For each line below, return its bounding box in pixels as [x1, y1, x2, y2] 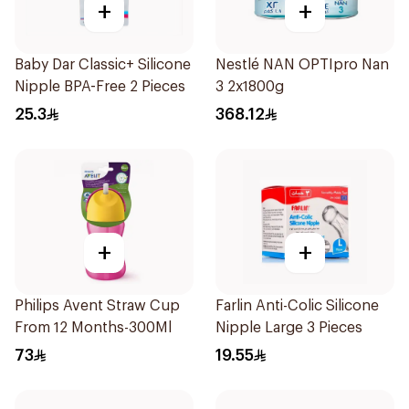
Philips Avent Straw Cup [15, 299, 180, 313]
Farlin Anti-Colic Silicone [215, 299, 379, 313]
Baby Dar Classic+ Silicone [15, 58, 191, 72]
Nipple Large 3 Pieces [215, 320, 362, 335]
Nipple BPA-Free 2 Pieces [15, 79, 185, 94]
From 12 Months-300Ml [15, 320, 172, 335]
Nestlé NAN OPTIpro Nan [215, 58, 389, 72]
